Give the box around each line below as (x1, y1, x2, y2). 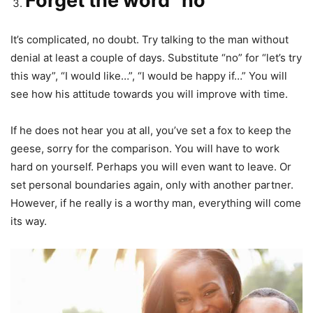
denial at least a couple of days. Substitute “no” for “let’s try (10, 50, 302, 64)
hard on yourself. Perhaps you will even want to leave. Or (10, 159, 291, 173)
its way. (10, 214, 47, 228)
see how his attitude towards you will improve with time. (10, 87, 288, 101)
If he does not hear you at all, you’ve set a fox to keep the (10, 123, 291, 137)
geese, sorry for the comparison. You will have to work (10, 141, 279, 155)
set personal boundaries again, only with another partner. (10, 177, 293, 191)
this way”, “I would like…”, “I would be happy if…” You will (10, 68, 287, 82)
